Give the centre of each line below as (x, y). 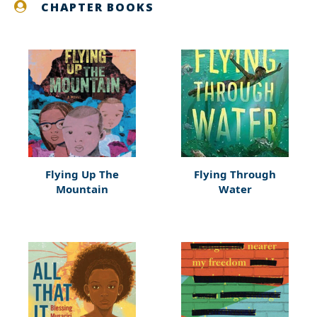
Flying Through (235, 174)
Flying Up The (82, 174)
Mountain (82, 189)
